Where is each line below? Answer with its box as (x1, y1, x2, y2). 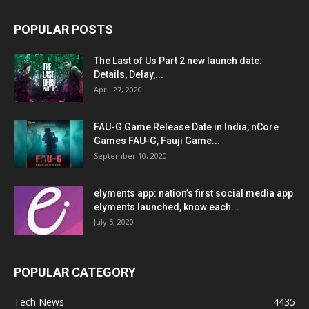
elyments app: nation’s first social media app (94, 187, 293, 199)
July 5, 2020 (94, 216, 134, 227)
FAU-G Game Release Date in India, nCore (94, 121, 279, 132)
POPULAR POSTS (14, 21, 113, 37)
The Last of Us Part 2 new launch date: (94, 54, 262, 66)
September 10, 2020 (94, 150, 167, 161)
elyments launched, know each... (94, 201, 239, 212)
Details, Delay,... (94, 68, 163, 80)
